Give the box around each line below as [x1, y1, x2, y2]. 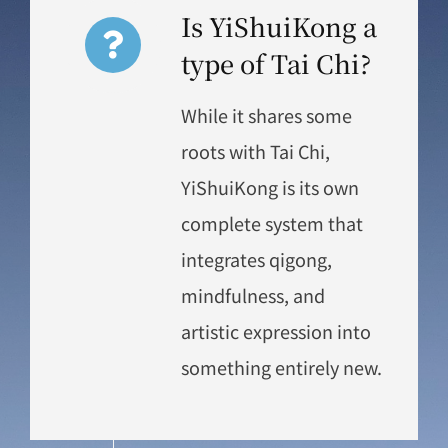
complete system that [180, 209, 363, 236]
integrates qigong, [180, 245, 332, 272]
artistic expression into [180, 317, 371, 344]
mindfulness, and [180, 281, 325, 308]
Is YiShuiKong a [180, 7, 377, 44]
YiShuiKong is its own [180, 173, 359, 200]
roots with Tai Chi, [180, 137, 330, 164]
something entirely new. [180, 353, 382, 380]
